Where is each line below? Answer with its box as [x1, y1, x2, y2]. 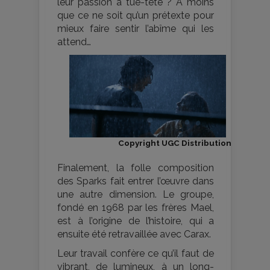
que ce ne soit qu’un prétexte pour [57, 10, 214, 22]
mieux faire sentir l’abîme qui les [57, 23, 214, 35]
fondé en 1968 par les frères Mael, [57, 202, 214, 214]
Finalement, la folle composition [57, 162, 214, 174]
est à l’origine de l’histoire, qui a [57, 215, 214, 227]
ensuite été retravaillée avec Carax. [57, 228, 211, 240]
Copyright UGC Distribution [118, 138, 231, 148]
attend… [57, 36, 91, 48]
